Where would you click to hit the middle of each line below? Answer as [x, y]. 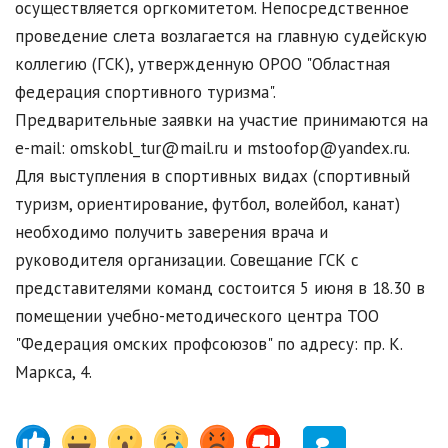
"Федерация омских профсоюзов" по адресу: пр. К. [208, 344]
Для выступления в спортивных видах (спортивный [212, 176]
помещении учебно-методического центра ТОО [197, 316]
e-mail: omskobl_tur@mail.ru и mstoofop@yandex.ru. [212, 148]
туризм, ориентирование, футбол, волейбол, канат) [207, 204]
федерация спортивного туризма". [145, 92]
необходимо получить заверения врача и [171, 232]
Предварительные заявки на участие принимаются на [221, 120]
